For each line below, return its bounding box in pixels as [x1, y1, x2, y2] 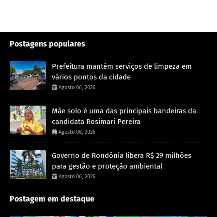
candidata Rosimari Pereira [52, 117, 140, 126]
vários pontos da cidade [52, 72, 131, 81]
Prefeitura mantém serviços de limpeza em [52, 62, 192, 71]
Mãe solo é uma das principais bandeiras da [52, 106, 196, 115]
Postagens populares [10, 39, 85, 48]
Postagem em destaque [10, 194, 94, 203]
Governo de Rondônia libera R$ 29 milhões [52, 151, 191, 160]
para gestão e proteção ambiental [52, 161, 162, 170]
